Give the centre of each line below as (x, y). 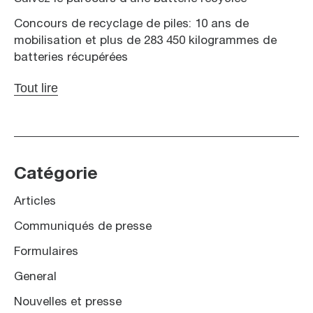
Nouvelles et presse (68, 302)
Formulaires (46, 252)
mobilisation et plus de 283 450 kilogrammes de (145, 41)
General (35, 277)
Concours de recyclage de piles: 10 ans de (131, 24)
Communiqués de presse (83, 226)
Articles (35, 201)
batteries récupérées (71, 57)
